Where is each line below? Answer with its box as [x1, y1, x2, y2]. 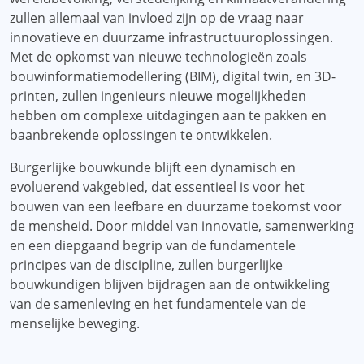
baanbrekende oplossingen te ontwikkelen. [10, 126, 272, 144]
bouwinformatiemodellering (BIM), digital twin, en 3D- [10, 67, 336, 85]
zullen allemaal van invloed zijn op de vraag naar [10, 9, 304, 27]
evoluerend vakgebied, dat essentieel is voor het [10, 178, 305, 196]
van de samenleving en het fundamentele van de [10, 295, 306, 313]
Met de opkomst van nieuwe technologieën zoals [10, 48, 307, 66]
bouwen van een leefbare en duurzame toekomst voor [10, 197, 342, 215]
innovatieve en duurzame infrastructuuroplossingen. [10, 28, 333, 46]
